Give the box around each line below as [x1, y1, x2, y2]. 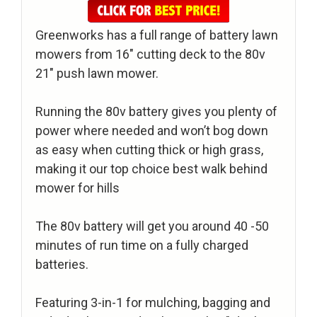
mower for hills [35, 180, 120, 196]
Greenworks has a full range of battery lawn [35, 28, 278, 43]
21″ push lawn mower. [35, 66, 158, 81]
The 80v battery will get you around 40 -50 [35, 219, 269, 234]
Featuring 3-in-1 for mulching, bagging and [35, 295, 270, 311]
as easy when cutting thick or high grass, [35, 142, 263, 158]
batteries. [35, 257, 88, 272]
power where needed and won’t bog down [35, 123, 268, 139]
